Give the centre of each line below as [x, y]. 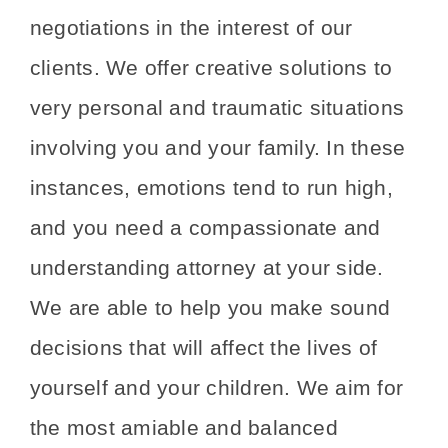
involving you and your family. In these [218, 148]
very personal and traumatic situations [217, 108]
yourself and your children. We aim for [217, 388]
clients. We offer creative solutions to [211, 68]
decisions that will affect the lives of [204, 348]
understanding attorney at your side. [207, 268]
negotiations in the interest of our [191, 28]
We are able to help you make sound [210, 308]
